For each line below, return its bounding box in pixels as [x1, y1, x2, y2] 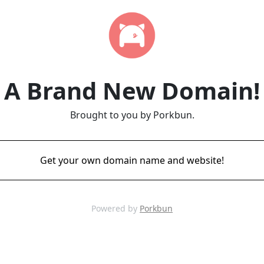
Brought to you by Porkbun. [70, 108, 194, 121]
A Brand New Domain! [4, 74, 260, 107]
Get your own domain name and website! [40, 154, 224, 167]
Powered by [91, 203, 140, 214]
